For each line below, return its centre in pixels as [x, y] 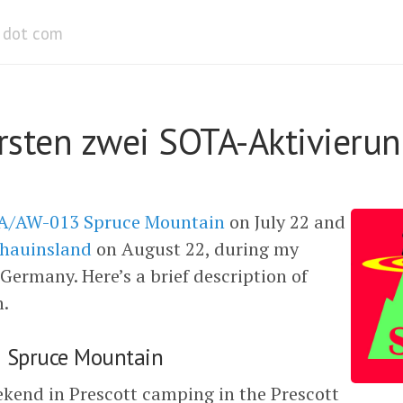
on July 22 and [285, 222]
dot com [32, 33]
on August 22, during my [195, 249]
